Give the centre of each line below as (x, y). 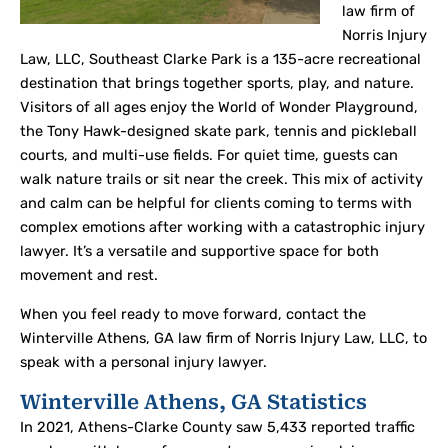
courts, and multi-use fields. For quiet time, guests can (209, 154)
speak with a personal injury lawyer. (143, 361)
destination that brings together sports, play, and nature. (217, 82)
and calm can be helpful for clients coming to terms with (216, 202)
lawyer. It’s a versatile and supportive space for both (199, 250)
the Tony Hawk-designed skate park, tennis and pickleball (218, 130)
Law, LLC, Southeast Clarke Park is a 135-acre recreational (220, 58)
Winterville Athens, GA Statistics (193, 401)
